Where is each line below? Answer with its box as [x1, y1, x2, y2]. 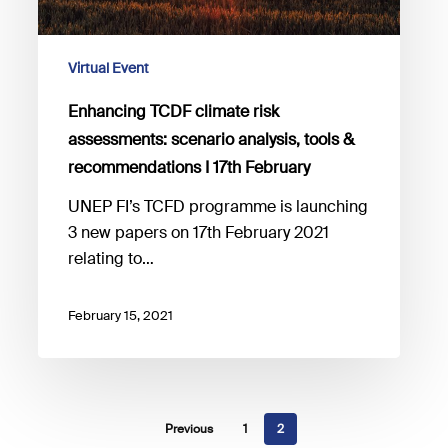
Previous [164, 421, 213, 438]
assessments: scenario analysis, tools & [68, 128, 354, 150]
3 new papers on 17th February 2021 [68, 221, 329, 243]
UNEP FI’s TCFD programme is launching [68, 195, 368, 217]
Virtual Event [68, 58, 149, 77]
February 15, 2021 [68, 306, 173, 324]
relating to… [68, 247, 154, 269]
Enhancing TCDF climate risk [68, 100, 279, 122]
